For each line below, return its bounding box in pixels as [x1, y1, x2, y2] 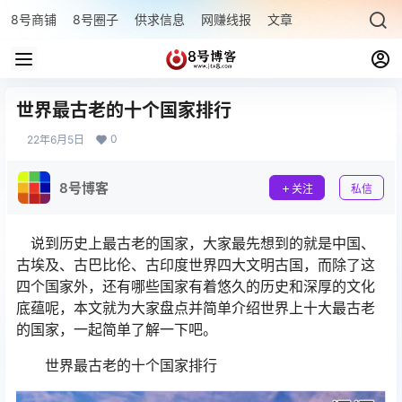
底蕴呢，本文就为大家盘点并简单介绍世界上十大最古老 [16, 299, 375, 317]
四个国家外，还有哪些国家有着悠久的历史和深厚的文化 [16, 277, 375, 295]
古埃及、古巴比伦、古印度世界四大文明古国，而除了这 [16, 256, 375, 274]
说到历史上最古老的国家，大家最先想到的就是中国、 [16, 234, 375, 252]
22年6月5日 [27, 133, 84, 146]
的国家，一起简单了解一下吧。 [16, 320, 217, 338]
